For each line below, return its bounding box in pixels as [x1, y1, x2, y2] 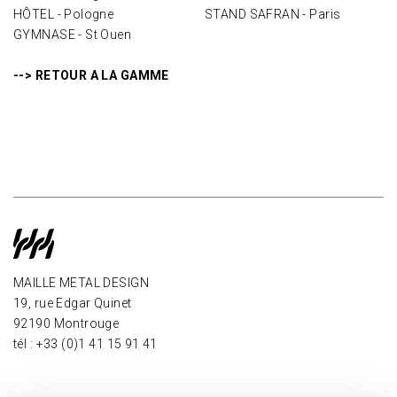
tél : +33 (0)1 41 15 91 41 [13, 337, 158, 351]
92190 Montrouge [13, 316, 120, 331]
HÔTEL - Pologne [13, 7, 114, 21]
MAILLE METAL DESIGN [13, 276, 149, 290]
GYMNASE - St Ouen [13, 27, 132, 42]
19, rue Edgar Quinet [13, 296, 132, 310]
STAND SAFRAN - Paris [205, 7, 341, 21]
